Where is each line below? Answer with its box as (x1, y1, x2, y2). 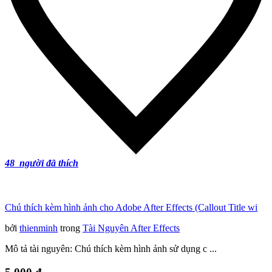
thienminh (19, 223, 58, 234)
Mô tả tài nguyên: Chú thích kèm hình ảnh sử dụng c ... (5, 243, 217, 254)
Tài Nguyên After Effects (83, 223, 180, 234)
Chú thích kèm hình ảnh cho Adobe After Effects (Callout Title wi (5, 202, 257, 213)
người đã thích (17, 157, 78, 168)
